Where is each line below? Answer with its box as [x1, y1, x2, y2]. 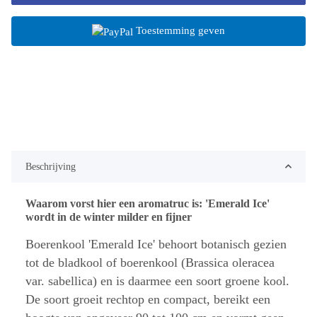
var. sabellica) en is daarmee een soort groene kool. [25, 273, 289, 288]
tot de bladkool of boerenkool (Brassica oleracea [25, 255, 275, 270]
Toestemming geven [136, 25, 225, 37]
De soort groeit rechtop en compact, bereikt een [25, 292, 270, 306]
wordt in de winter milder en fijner [25, 210, 192, 223]
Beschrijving [25, 161, 76, 172]
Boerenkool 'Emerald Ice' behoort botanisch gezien [25, 236, 287, 251]
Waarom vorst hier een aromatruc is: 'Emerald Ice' [25, 197, 270, 209]
